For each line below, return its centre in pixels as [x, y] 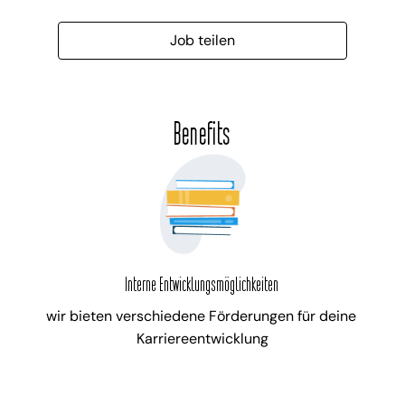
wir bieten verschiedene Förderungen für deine [201, 316]
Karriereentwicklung [202, 339]
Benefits [202, 135]
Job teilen [202, 41]
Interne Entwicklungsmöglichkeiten [202, 285]
